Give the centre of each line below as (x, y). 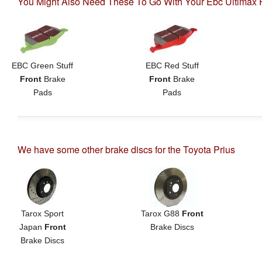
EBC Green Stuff (42, 66)
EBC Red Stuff (172, 66)
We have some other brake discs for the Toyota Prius (126, 149)
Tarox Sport (42, 213)
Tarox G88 (161, 213)
